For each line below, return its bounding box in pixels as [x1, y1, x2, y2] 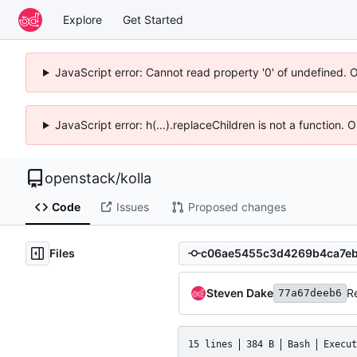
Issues [116, 200, 149, 214]
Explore [63, 12, 102, 26]
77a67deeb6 [278, 286, 342, 299]
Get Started [123, 12, 183, 26]
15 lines [188, 338, 233, 350]
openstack [45, 170, 116, 186]
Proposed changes [187, 200, 286, 214]
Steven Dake [206, 285, 273, 300]
